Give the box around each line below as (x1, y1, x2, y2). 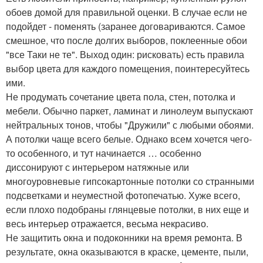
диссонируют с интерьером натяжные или (6, 160, 189, 174)
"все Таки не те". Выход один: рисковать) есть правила (6, 48, 244, 62)
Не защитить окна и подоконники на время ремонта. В (6, 231, 242, 245)
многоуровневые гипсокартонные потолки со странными (6, 174, 254, 188)
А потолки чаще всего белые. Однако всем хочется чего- (6, 132, 252, 146)
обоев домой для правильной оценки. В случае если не (6, 5, 247, 19)
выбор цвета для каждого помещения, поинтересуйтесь (6, 62, 249, 76)
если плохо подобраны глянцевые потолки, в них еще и (6, 203, 249, 217)
